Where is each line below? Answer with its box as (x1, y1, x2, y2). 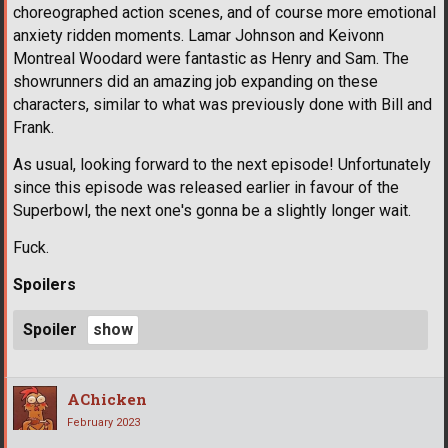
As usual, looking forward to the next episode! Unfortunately (13, 155, 431, 175)
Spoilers (13, 275, 76, 295)
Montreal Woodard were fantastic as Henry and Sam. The (13, 49, 409, 69)
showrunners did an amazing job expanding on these (13, 72, 378, 92)
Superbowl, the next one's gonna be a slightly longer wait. (13, 201, 411, 221)
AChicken (67, 389, 147, 410)
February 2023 (67, 416, 140, 430)
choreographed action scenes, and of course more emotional (13, 3, 436, 23)
